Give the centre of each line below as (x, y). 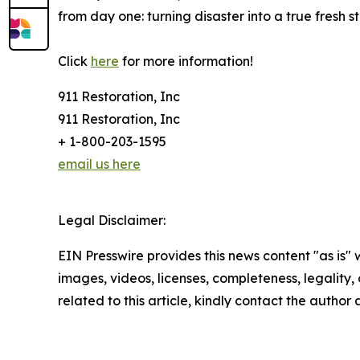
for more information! (186, 61)
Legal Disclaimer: (112, 220)
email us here (99, 164)
